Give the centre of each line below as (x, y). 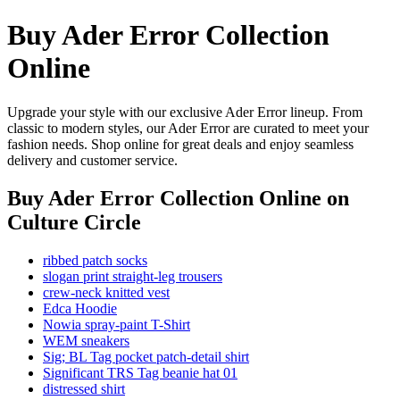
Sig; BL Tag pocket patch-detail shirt (146, 356)
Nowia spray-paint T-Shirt (117, 324)
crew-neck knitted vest (106, 292)
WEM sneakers (86, 340)
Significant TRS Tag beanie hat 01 (140, 372)
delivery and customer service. (92, 160)
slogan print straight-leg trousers (133, 276)
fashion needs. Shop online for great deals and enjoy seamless (180, 144)
